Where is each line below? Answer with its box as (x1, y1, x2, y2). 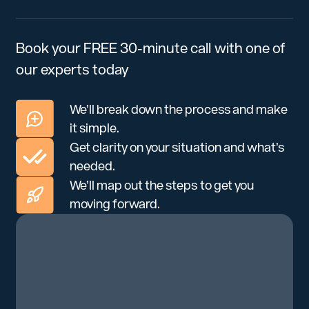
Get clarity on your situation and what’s (70, 140, 284, 155)
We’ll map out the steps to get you (70, 178, 254, 193)
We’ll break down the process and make (70, 101, 288, 117)
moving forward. (70, 197, 161, 212)
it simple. (70, 120, 120, 135)
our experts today (15, 61, 130, 78)
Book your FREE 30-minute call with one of (15, 39, 285, 57)
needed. (70, 159, 116, 174)
